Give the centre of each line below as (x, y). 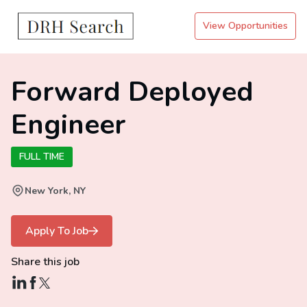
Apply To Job (57, 231)
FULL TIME (42, 157)
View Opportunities (245, 26)
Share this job (45, 262)
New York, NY (55, 191)
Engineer (68, 125)
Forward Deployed (132, 92)
